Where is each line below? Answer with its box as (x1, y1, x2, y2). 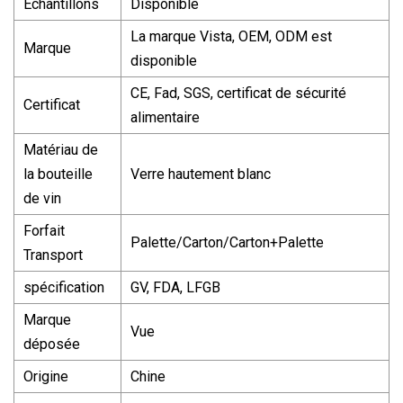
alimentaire (130, 108, 200, 126)
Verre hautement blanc (130, 165, 271, 183)
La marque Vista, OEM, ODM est (130, 27, 332, 45)
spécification (23, 278, 104, 296)
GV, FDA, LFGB (130, 278, 220, 296)
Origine (23, 367, 68, 385)
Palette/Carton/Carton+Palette (130, 233, 324, 251)
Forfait (23, 221, 65, 239)
